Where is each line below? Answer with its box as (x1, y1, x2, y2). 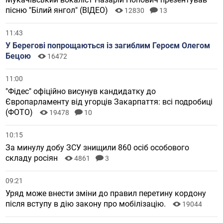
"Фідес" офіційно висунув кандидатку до (5, 87, 156, 97)
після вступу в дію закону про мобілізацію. (5, 199, 168, 209)
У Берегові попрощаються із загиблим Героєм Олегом (5, 41, 211, 51)
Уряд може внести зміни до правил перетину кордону (5, 189, 207, 199)
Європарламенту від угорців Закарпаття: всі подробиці (5, 97, 213, 107)
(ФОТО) (5, 108, 35, 117)
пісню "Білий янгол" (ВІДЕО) (5, 5, 111, 15)
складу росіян (5, 153, 60, 163)
